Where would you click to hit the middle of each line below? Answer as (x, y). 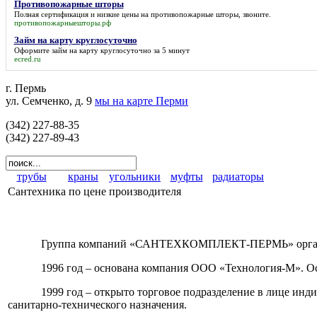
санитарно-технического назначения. (97, 305)
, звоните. (254, 14)
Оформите (33, 50)
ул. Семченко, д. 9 (50, 101)
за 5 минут (170, 50)
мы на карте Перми (142, 101)
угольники (135, 177)
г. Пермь (26, 88)
